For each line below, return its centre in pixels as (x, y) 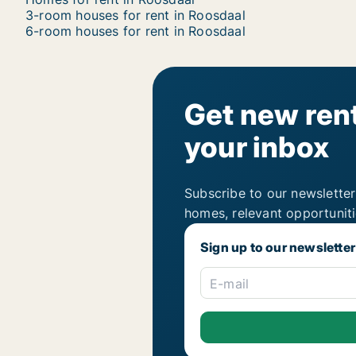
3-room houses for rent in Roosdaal (135, 15)
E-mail (230, 284)
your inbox (257, 147)
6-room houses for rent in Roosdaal (135, 31)
